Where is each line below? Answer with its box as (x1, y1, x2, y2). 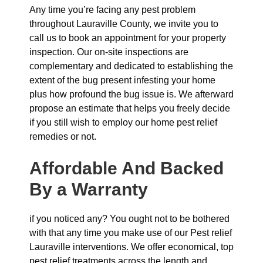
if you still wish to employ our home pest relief (29, 117, 217, 127)
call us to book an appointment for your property (29, 33, 226, 43)
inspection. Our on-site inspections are (29, 47, 188, 57)
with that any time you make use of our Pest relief (29, 228, 232, 238)
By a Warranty (29, 180, 148, 199)
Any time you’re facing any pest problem (29, 5, 195, 15)
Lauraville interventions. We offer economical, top (29, 242, 234, 252)
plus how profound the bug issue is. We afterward (29, 89, 234, 99)
